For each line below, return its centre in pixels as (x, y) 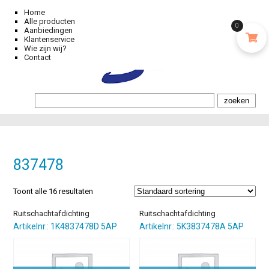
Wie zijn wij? (45, 48)
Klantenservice (49, 39)
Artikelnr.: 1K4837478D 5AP (65, 227)
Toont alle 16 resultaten (53, 192)
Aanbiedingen (48, 30)
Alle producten (50, 21)
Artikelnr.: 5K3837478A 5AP (192, 227)
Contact (38, 57)
